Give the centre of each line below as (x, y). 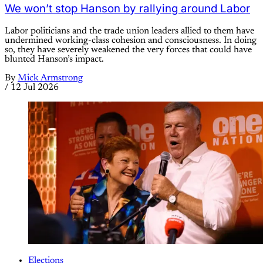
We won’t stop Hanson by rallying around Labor (127, 8)
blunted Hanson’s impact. (54, 59)
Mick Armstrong (50, 78)
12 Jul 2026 (35, 87)
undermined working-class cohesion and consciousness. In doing (131, 40)
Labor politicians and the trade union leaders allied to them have (129, 31)
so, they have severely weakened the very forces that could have (128, 50)
